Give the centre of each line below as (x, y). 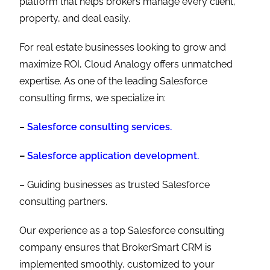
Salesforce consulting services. (100, 127)
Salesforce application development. (113, 155)
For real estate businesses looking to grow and (123, 47)
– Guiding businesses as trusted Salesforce (115, 184)
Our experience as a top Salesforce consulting (122, 230)
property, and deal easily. (75, 18)
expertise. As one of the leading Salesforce (114, 81)
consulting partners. (64, 201)
